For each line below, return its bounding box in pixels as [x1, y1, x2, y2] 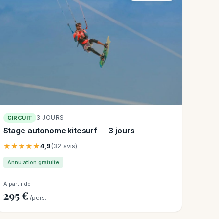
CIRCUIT [7, 114, 33, 122]
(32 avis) [50, 142, 77, 150]
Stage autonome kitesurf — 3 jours [3, 126, 135, 136]
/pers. [29, 194, 46, 202]
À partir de [3, 180, 31, 188]
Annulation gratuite [7, 159, 59, 166]
